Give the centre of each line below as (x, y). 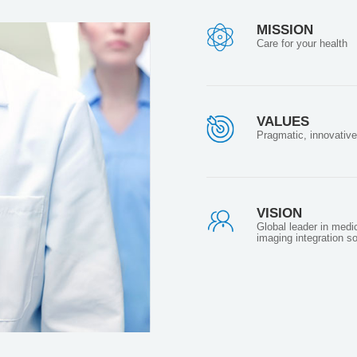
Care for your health (302, 43)
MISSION (285, 29)
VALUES (283, 121)
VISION (280, 214)
